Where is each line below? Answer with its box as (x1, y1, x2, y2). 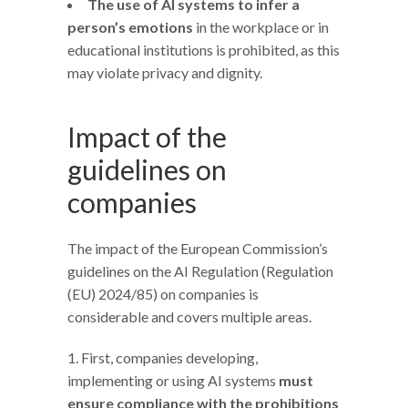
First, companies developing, (81, 348, 258, 366)
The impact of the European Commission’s (67, 239, 328, 257)
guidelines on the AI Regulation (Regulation (67, 261, 333, 280)
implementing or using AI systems (67, 371, 279, 389)
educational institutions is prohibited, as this (67, 40, 340, 58)
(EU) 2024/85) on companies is (67, 284, 259, 302)
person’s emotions (67, 17, 193, 36)
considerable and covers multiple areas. (67, 307, 311, 325)
